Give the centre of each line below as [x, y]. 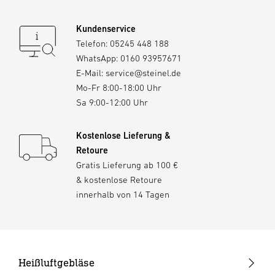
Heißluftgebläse [56, 263]
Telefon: [93, 44]
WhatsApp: [98, 58]
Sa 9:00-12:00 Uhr [112, 103]
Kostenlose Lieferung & [123, 136]
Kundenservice [106, 29]
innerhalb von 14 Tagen [123, 195]
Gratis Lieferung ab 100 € [127, 165]
